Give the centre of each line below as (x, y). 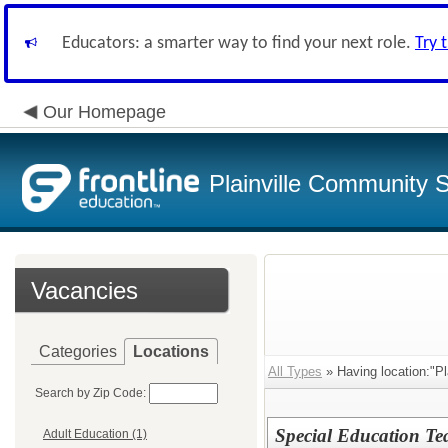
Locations (171, 351)
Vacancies (84, 290)
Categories (78, 351)
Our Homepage (104, 112)
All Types (295, 371)
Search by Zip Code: (90, 393)
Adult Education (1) (95, 434)
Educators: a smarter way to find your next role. (238, 43)
